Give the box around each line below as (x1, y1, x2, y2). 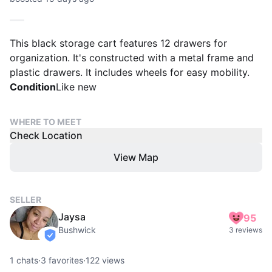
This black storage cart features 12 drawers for (10, 37, 227, 49)
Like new (56, 81, 97, 93)
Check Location (10, 129, 83, 141)
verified (49, 235, 80, 246)
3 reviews (229, 225, 262, 234)
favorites (46, 255, 83, 265)
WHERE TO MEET (10, 117, 81, 127)
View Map (114, 151, 158, 163)
